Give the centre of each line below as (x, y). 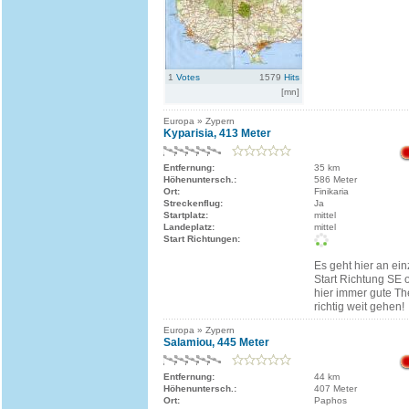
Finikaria (331, 191)
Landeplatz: (189, 227)
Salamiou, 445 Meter (216, 342)
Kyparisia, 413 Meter (217, 133)
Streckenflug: (193, 203)
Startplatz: (186, 215)
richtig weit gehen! (359, 307)
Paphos (330, 400)
